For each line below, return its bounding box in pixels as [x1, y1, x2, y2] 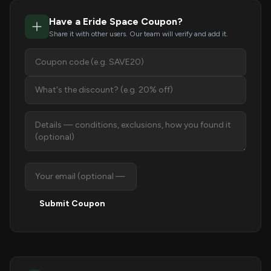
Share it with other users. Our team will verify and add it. [49, 30, 228, 38]
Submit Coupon [39, 198, 105, 209]
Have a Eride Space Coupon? [49, 16, 183, 27]
